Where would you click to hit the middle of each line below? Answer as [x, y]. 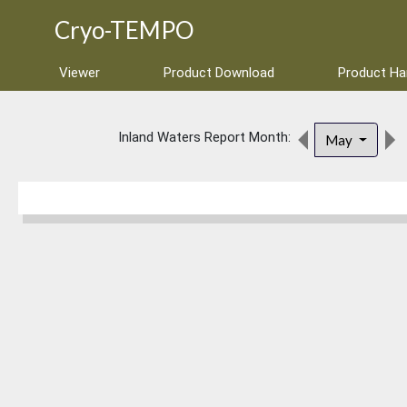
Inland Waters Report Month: [204, 137]
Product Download [219, 73]
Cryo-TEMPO [124, 30]
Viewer [79, 73]
